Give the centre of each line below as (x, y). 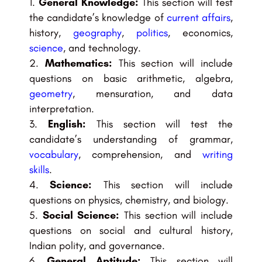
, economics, (200, 33)
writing (218, 155)
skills (39, 170)
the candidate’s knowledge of (98, 18)
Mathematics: (78, 63)
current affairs (199, 18)
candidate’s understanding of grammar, (131, 139)
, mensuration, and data (153, 94)
